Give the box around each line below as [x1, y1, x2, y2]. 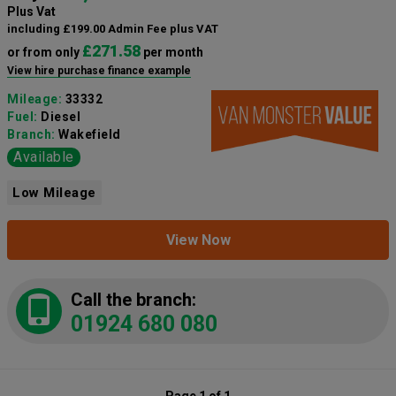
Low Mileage [12, 184, 96, 201]
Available [13, 148, 74, 165]
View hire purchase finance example [7, 64, 191, 77]
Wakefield [58, 126, 121, 141]
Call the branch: [71, 288, 196, 310]
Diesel [41, 109, 80, 124]
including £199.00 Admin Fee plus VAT [7, 21, 218, 35]
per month [141, 44, 203, 59]
